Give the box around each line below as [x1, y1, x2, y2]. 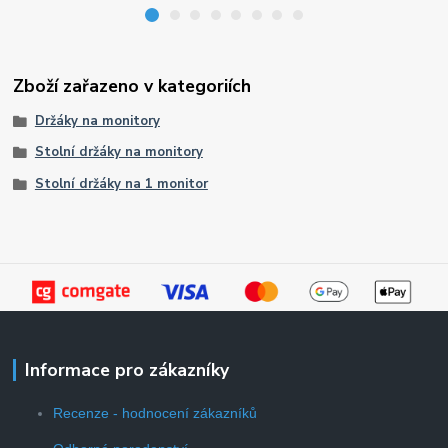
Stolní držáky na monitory [34, 143, 203, 162]
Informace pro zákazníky [24, 358, 229, 382]
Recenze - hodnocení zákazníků [53, 404, 258, 421]
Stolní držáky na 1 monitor [34, 175, 208, 194]
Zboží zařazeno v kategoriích [13, 73, 252, 98]
